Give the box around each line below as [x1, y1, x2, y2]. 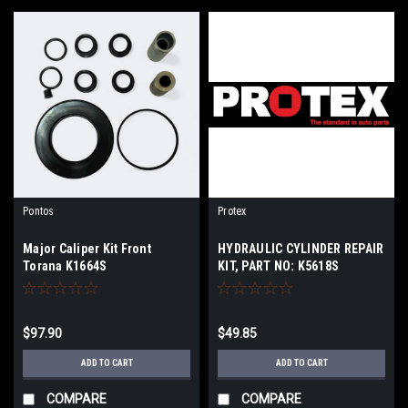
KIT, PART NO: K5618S [218, 259, 339, 273]
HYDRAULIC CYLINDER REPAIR [218, 241, 384, 256]
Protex [218, 205, 247, 218]
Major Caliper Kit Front [23, 241, 151, 256]
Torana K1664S [23, 259, 107, 273]
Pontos [23, 205, 55, 218]
